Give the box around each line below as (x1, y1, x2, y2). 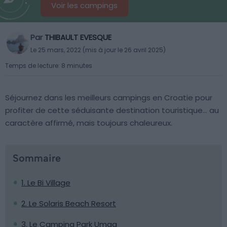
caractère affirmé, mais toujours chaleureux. (5, 118, 172, 128)
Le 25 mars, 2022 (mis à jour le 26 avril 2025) (30, 46, 166, 54)
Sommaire (13, 152, 61, 164)
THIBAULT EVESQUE (45, 32, 111, 43)
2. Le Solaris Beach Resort (21, 198, 116, 209)
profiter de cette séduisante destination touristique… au (5, 105, 219, 116)
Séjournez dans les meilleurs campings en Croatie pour (5, 92, 212, 103)
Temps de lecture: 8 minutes (5, 61, 92, 70)
